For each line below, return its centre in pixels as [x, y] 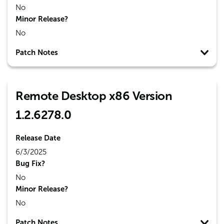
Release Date [38, 138]
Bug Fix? [30, 163]
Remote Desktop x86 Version [94, 96]
